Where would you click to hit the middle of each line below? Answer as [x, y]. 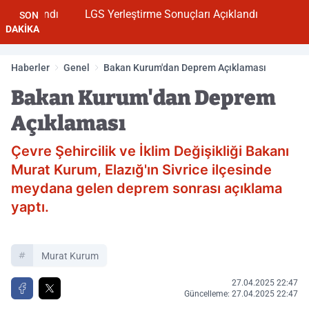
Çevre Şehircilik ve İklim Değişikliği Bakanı [150, 151]
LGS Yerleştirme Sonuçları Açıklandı [151, 14]
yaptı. [30, 207]
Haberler [30, 68]
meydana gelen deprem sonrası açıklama [147, 188]
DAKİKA [22, 29]
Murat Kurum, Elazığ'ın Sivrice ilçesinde [141, 170]
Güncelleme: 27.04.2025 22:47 [241, 294]
